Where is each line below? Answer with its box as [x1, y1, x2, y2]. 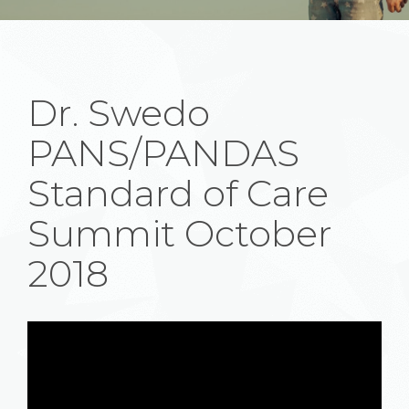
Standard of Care [27, 171, 329, 215]
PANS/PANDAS [27, 131, 299, 175]
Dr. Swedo [27, 90, 210, 135]
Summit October [27, 211, 332, 256]
